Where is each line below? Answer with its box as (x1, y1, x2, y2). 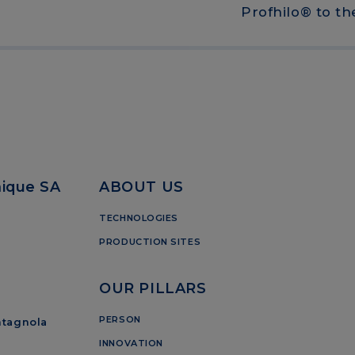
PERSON (99, 313, 141, 325)
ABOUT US (99, 178, 184, 196)
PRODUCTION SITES (99, 236, 201, 248)
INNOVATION (99, 337, 163, 349)
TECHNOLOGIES (99, 212, 178, 224)
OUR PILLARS (99, 279, 207, 296)
